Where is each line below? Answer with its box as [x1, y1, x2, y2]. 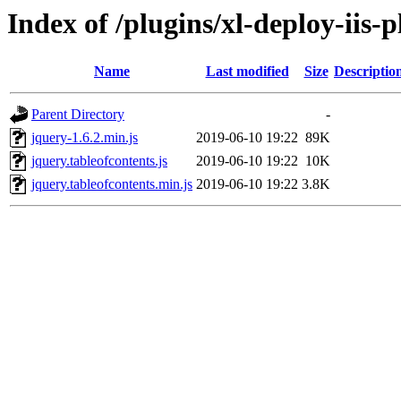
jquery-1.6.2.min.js [31, 130, 138, 146]
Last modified [205, 64, 289, 80]
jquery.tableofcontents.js [31, 153, 167, 169]
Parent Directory [31, 107, 124, 123]
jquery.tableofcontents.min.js [31, 176, 192, 192]
